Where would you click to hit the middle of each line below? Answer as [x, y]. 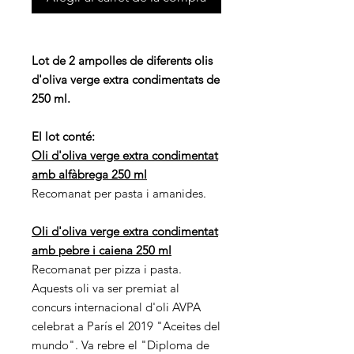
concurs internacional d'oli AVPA [116, 307]
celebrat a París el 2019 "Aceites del [126, 326]
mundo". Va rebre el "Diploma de [121, 345]
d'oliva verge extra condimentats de [126, 79]
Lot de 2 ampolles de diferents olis [122, 60]
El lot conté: [63, 136]
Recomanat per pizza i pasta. [107, 269]
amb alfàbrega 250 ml [89, 174]
